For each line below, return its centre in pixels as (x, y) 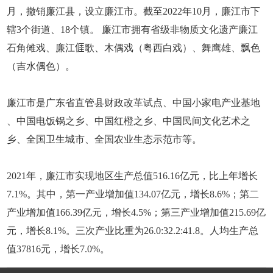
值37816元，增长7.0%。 (58, 249)
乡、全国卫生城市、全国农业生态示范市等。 (105, 140)
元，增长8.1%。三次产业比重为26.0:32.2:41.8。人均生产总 (133, 231)
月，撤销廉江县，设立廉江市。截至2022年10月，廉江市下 (134, 12)
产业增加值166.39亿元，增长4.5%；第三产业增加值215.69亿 (136, 213)
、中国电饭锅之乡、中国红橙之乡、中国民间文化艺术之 (129, 121)
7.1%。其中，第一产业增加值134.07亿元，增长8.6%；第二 (133, 194)
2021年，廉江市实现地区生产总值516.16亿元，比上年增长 (133, 176)
